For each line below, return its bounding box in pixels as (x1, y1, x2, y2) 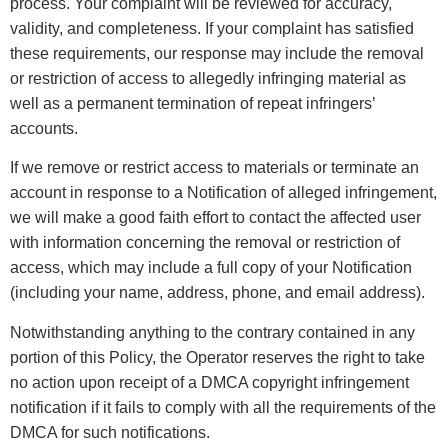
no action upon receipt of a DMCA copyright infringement (10, 373, 409, 391)
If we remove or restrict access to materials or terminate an (10, 159, 419, 177)
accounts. (10, 119, 78, 137)
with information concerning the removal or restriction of (10, 234, 400, 252)
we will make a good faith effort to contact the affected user (10, 209, 421, 227)
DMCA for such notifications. (10, 423, 210, 441)
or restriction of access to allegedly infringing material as (10, 69, 406, 87)
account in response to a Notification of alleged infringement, (10, 184, 437, 202)
